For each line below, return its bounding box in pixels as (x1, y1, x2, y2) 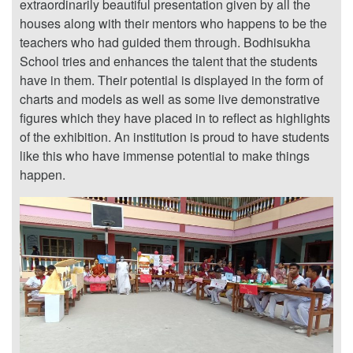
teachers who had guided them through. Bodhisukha (20, 33, 310, 52)
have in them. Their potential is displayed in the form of (20, 71, 323, 90)
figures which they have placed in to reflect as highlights (20, 109, 330, 128)
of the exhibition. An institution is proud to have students (20, 128, 329, 147)
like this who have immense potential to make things (20, 147, 310, 165)
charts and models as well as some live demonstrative (20, 90, 320, 109)
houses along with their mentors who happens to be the (20, 14, 327, 33)
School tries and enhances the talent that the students (20, 52, 318, 71)
